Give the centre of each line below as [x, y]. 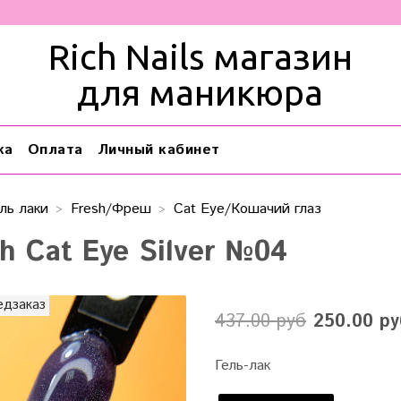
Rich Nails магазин [200, 57]
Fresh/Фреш [111, 209]
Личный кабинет [158, 149]
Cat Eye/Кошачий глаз [247, 209]
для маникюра [200, 93]
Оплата [55, 149]
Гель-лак [242, 366]
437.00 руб [260, 322]
